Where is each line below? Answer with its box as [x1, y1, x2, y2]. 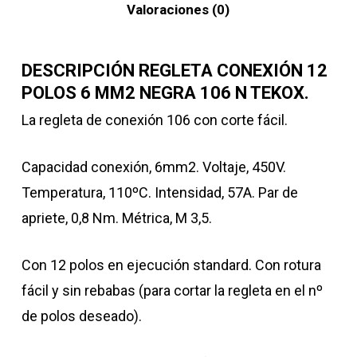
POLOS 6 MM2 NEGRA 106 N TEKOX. [21, 82, 309, 103]
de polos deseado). [21, 307, 142, 324]
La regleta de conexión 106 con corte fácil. [21, 111, 288, 128]
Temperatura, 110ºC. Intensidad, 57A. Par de [21, 183, 298, 201]
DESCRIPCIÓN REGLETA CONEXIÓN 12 [21, 60, 328, 80]
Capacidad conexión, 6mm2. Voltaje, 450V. [21, 158, 286, 175]
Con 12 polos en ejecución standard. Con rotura [21, 256, 321, 273]
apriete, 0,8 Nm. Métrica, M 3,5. [21, 209, 212, 226]
